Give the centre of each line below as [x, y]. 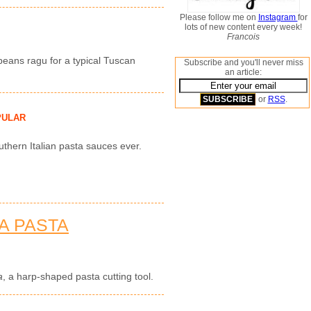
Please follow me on [219, 17]
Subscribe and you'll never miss [243, 62]
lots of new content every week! [243, 27]
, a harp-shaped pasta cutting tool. [78, 277]
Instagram [278, 17]
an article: [243, 72]
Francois [243, 37]
